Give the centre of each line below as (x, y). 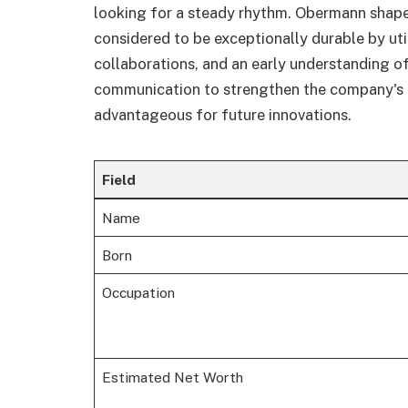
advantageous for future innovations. (223, 114)
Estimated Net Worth (172, 377)
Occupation (138, 293)
